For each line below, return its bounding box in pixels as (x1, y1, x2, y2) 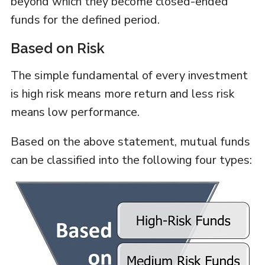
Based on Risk (10, 40, 105, 57)
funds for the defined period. (10, 12, 160, 28)
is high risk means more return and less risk (10, 86, 234, 102)
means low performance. (10, 104, 140, 121)
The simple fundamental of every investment (10, 67, 248, 84)
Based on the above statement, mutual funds (10, 134, 250, 150)
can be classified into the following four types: (10, 152, 252, 169)
